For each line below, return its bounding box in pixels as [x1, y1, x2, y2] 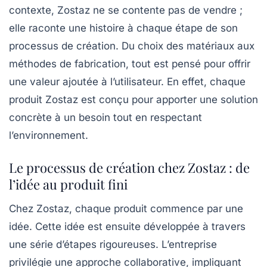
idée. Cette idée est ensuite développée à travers [9, 220, 246, 232]
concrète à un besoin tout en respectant [9, 111, 202, 123]
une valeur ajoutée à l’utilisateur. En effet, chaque [9, 75, 246, 88]
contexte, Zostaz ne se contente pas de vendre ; [9, 4, 243, 16]
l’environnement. [9, 129, 88, 141]
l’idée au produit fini [9, 175, 128, 193]
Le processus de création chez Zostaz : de [9, 158, 250, 176]
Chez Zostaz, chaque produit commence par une [9, 202, 243, 215]
